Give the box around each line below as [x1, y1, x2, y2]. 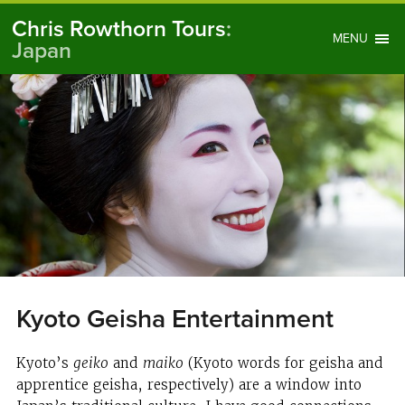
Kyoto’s [15, 354, 73, 372]
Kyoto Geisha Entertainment [15, 304, 334, 335]
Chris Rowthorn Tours [12, 15, 227, 43]
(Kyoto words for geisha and [183, 354, 383, 372]
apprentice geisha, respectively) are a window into [15, 376, 362, 394]
